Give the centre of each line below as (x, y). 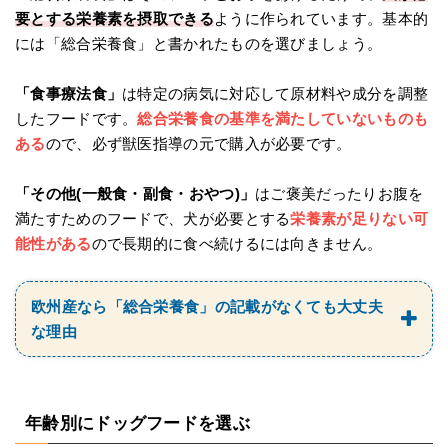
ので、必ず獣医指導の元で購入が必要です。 (198, 143)
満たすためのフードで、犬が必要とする (153, 218)
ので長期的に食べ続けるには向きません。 (237, 243)
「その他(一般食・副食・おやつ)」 (135, 193)
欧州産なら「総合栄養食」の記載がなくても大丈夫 (207, 306)
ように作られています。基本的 (321, 18)
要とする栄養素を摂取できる (114, 18)
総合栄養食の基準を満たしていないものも (283, 118)
